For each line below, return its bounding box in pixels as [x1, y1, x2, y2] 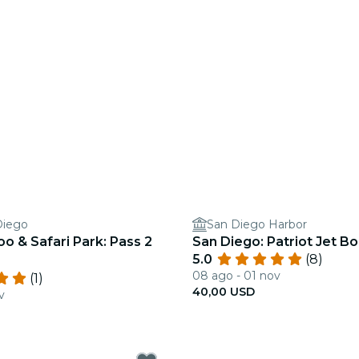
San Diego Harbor [207, 217, 307, 232]
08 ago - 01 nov [192, 268, 280, 283]
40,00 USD [192, 284, 255, 299]
